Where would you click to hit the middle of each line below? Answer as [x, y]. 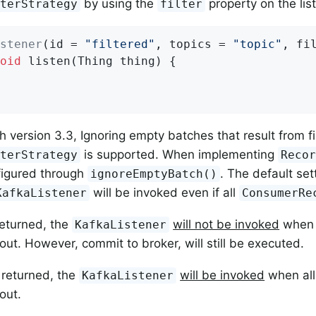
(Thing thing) [116, 61]
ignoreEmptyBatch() [154, 174]
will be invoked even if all [165, 192]
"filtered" [120, 44]
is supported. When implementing [180, 154]
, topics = [194, 44]
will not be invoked [226, 224]
